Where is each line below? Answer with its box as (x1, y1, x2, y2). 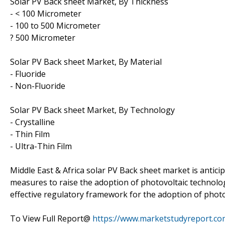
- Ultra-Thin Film (10, 140, 72, 152)
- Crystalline (10, 116, 55, 128)
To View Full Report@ (10, 212, 92, 224)
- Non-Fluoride (10, 80, 65, 91)
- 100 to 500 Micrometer (10, 20, 100, 31)
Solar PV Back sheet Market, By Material (10, 56, 162, 67)
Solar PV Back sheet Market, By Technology (10, 104, 175, 116)
